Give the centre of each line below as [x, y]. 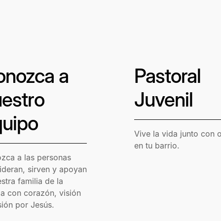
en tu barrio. [157, 146]
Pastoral [167, 75]
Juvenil [164, 99]
